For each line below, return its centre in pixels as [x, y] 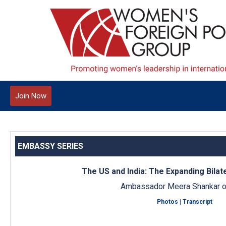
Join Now [31, 96]
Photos [167, 202]
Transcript [197, 202]
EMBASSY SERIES [50, 146]
